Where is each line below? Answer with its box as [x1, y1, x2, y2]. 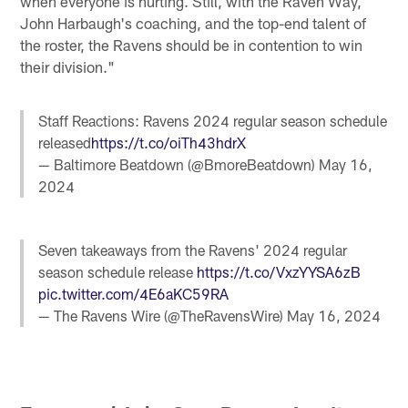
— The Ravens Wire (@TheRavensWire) [38, 307, 288, 325]
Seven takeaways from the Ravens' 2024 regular [38, 241, 348, 260]
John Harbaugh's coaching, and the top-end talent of [20, 13, 367, 32]
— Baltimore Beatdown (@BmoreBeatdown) [38, 155, 320, 173]
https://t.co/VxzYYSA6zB [197, 263, 362, 281]
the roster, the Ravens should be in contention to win [20, 35, 363, 54]
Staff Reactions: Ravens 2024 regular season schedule [38, 111, 388, 129]
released [38, 133, 92, 151]
